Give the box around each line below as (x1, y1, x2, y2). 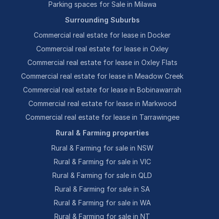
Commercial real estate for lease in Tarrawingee (25, 113, 179, 121)
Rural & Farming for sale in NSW (51, 144, 153, 152)
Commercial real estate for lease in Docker (34, 31, 171, 39)
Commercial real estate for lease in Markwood (28, 99, 176, 108)
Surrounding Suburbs (65, 16, 140, 24)
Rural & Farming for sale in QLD (52, 171, 153, 179)
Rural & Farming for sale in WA (53, 198, 151, 207)
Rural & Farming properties (55, 129, 149, 137)
